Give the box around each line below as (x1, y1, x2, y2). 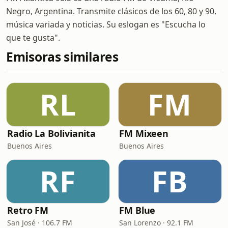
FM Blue (119, 204, 156, 216)
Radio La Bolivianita (7, 127, 96, 139)
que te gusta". (6, 32, 60, 43)
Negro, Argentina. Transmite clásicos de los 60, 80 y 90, (6, 6, 216, 17)
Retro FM (7, 204, 49, 216)
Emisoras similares (6, 48, 119, 65)
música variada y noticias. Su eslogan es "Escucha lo (6, 19, 206, 30)
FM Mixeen (119, 127, 169, 139)
